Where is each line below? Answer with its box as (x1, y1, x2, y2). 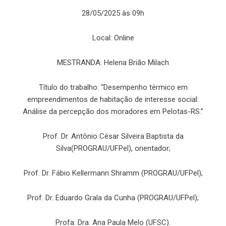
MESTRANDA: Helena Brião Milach (57, 58, 169, 68)
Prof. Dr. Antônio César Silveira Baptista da (42, 132, 184, 141)
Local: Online (92, 33, 134, 43)
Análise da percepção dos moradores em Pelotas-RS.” (23, 107, 203, 117)
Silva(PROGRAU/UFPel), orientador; (55, 144, 171, 153)
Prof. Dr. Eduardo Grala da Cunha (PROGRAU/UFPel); (27, 193, 199, 203)
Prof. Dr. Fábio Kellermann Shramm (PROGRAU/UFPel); (23, 168, 203, 178)
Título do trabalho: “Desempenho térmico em (38, 83, 188, 92)
